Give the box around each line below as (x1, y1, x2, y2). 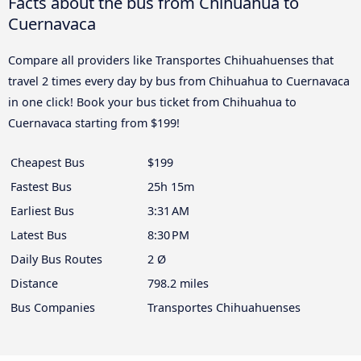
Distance (10, 276, 58, 292)
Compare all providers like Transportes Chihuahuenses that (8, 52, 334, 68)
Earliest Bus (10, 203, 74, 219)
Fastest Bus (10, 179, 72, 195)
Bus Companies (10, 300, 95, 316)
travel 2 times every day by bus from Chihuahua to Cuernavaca (8, 73, 350, 89)
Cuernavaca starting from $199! (8, 115, 180, 131)
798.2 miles (147, 276, 209, 292)
